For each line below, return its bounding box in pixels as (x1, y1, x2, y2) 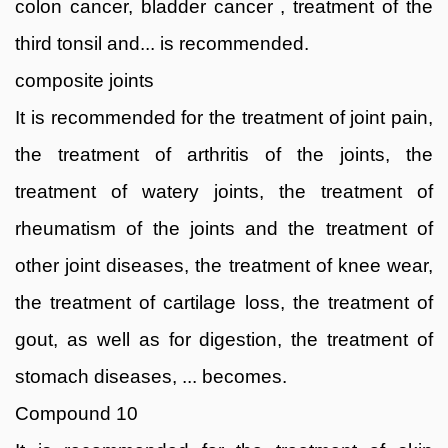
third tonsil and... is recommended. (15, 32, 309, 54)
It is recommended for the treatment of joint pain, (15, 106, 433, 128)
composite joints (15, 69, 154, 91)
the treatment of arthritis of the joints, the (15, 143, 433, 165)
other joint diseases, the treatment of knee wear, (15, 254, 433, 276)
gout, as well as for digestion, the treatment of (15, 328, 433, 350)
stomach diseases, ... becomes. (15, 365, 287, 387)
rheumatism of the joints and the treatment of (15, 217, 433, 239)
